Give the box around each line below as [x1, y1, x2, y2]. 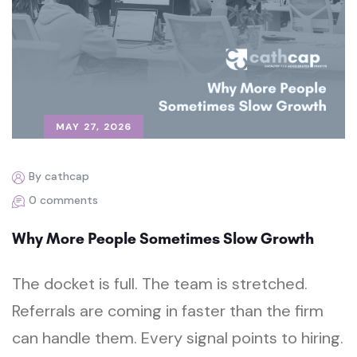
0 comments [29, 192, 98, 207]
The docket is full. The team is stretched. [12, 273, 308, 294]
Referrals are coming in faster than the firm [12, 300, 324, 321]
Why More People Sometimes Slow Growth [12, 228, 314, 248]
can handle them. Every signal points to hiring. [12, 327, 343, 348]
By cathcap [29, 168, 89, 183]
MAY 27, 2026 [56, 120, 132, 133]
